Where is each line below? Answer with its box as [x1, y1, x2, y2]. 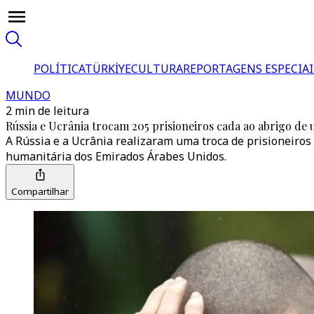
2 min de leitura [6, 103, 89, 118]
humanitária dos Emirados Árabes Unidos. [6, 149, 226, 164]
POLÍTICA [34, 61, 85, 76]
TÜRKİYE [85, 61, 131, 76]
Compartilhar [11, 185, 69, 198]
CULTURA [131, 61, 183, 76]
